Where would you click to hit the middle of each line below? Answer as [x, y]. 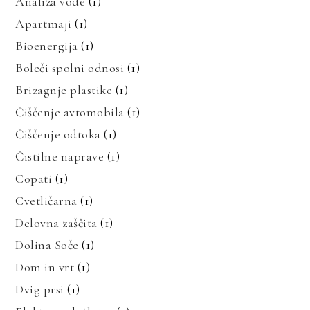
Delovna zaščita [56, 222]
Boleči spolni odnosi [70, 67]
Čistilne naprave [60, 156]
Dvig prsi [40, 289]
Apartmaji [44, 23]
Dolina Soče [47, 245]
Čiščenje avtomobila [70, 112]
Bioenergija [47, 45]
